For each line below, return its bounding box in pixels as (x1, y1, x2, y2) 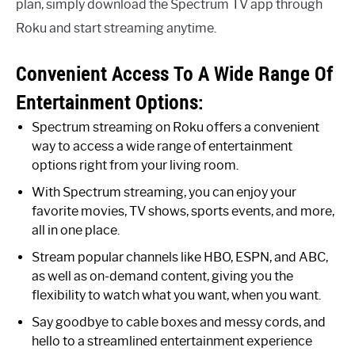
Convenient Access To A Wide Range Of (16, 60, 333, 86)
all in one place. (32, 222, 120, 238)
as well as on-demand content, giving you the (32, 268, 293, 284)
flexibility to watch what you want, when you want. (32, 287, 321, 303)
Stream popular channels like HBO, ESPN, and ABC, (32, 249, 328, 265)
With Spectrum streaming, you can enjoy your (32, 184, 296, 200)
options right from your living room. (32, 157, 239, 173)
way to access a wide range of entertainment (32, 138, 292, 154)
